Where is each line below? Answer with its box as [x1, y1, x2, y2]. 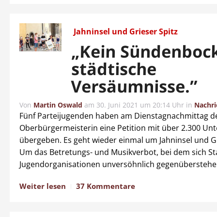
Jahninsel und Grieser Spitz [74, 26, 178, 37]
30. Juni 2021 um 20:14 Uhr [96, 100, 184, 109]
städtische [71, 58, 157, 80]
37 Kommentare [76, 181, 135, 191]
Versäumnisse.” [71, 75, 198, 97]
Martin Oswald [33, 100, 82, 109]
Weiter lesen [19, 181, 66, 191]
